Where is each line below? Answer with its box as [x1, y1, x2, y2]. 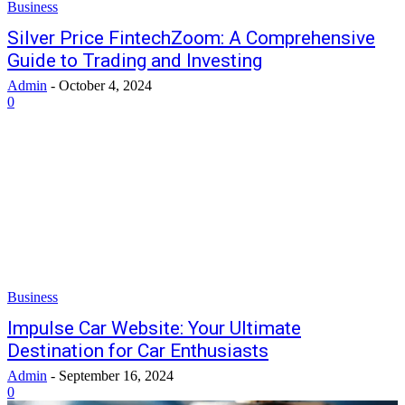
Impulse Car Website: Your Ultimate [7, 317, 301, 339]
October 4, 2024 [59, 78, 152, 93]
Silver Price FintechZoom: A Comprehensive [7, 27, 375, 49]
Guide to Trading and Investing [7, 50, 262, 71]
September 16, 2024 [59, 368, 174, 383]
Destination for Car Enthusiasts [7, 340, 268, 362]
